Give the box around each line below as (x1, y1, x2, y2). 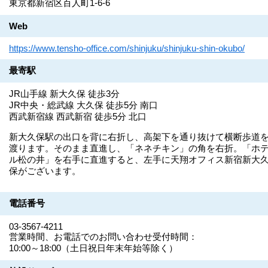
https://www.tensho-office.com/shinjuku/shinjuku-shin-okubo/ (9, 42, 245, 53)
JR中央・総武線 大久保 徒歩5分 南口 (9, 99, 158, 110)
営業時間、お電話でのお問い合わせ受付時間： (9, 231, 197, 242)
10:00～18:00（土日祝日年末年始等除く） (9, 242, 178, 253)
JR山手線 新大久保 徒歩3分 (9, 88, 120, 99)
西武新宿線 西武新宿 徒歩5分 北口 (9, 111, 147, 121)
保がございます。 (9, 165, 81, 176)
